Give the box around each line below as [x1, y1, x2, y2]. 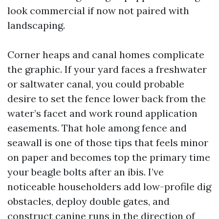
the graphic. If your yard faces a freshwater [7, 63, 207, 75]
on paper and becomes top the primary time [7, 151, 210, 163]
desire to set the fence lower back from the [7, 92, 206, 105]
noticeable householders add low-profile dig [7, 180, 211, 193]
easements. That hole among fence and [7, 122, 187, 134]
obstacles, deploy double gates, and [7, 195, 170, 207]
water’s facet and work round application [7, 107, 197, 119]
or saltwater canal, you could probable [7, 78, 184, 90]
